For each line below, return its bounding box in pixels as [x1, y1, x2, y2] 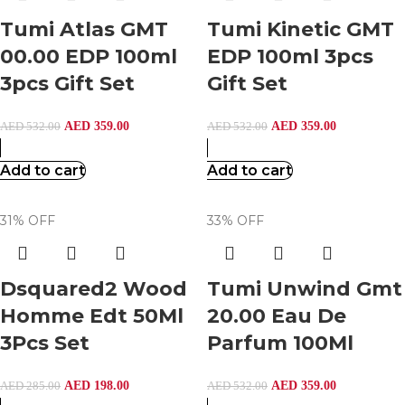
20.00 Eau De [207, 304, 346, 328]
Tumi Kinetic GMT [207, 17, 394, 42]
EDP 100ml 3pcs [207, 44, 373, 69]
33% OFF [207, 212, 264, 229]
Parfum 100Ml [207, 331, 353, 355]
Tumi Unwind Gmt [207, 277, 402, 301]
